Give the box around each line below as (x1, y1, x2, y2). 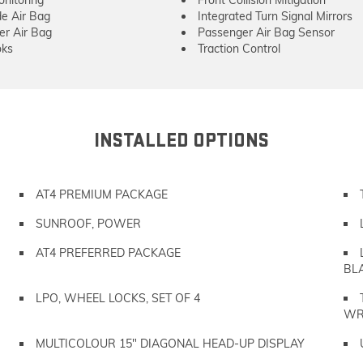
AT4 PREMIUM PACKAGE (36, 187, 168, 202)
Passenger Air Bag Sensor (198, 25, 335, 40)
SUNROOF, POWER (36, 216, 141, 231)
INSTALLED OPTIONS (94, 129, 269, 152)
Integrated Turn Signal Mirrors (198, 9, 352, 23)
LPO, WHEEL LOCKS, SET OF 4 (36, 291, 200, 305)
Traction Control (198, 41, 280, 56)
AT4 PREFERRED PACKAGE (36, 246, 181, 260)
